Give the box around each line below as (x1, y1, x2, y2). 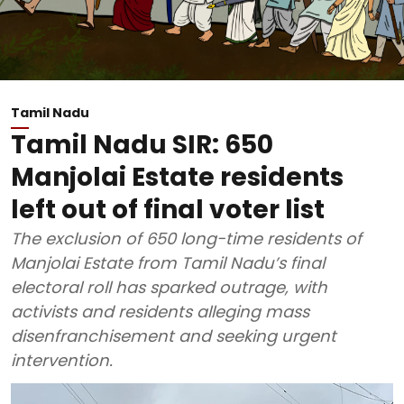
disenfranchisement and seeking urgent (11, 325, 336, 347)
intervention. (11, 349, 113, 372)
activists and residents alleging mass (11, 300, 309, 323)
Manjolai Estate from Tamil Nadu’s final (11, 252, 325, 274)
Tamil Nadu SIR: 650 (11, 127, 273, 162)
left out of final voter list (11, 192, 325, 227)
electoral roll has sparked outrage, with (11, 276, 327, 298)
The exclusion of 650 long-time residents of (11, 227, 362, 250)
